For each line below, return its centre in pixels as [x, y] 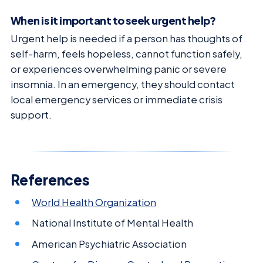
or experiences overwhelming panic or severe [119, 69]
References [50, 179]
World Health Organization [94, 202]
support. [31, 114]
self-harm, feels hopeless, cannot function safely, [127, 53]
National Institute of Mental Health [113, 223]
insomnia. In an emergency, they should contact [123, 84]
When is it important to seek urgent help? [113, 21]
